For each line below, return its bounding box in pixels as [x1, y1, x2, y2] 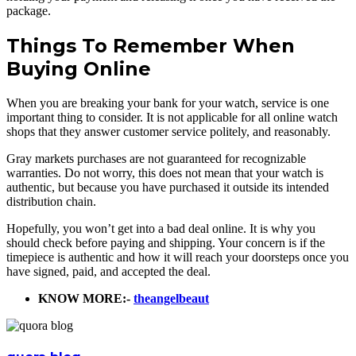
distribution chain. [6, 194, 96, 208]
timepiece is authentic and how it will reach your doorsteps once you [6, 250, 349, 264]
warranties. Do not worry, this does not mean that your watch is [6, 165, 323, 180]
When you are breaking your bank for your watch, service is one [6, 95, 329, 110]
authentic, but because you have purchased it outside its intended [6, 180, 329, 194]
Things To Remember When [6, 33, 295, 57]
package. [6, 3, 51, 17]
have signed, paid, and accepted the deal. [6, 264, 211, 278]
